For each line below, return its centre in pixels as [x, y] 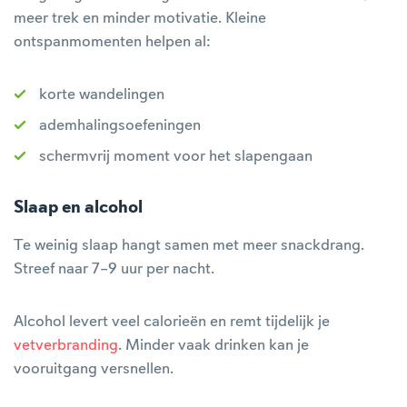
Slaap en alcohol [78, 208]
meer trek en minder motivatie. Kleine [140, 18]
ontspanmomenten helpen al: [112, 42]
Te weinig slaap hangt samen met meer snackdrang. [189, 245]
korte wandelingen [102, 94]
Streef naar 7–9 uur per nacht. [114, 269]
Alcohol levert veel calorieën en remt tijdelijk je [172, 322]
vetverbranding [66, 345]
